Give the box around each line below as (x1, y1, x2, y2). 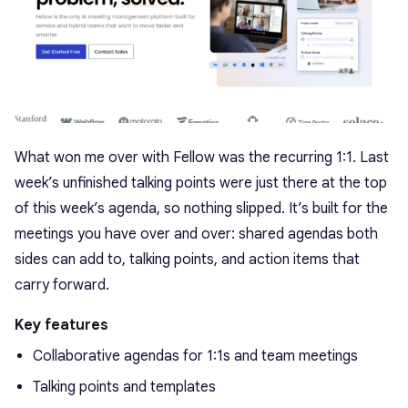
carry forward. (15, 276, 109, 295)
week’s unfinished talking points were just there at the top (15, 174, 387, 193)
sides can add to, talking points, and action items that (15, 250, 360, 270)
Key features (15, 316, 108, 335)
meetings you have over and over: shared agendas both (15, 225, 378, 244)
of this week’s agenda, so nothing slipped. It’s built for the (15, 199, 388, 219)
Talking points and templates (33, 378, 216, 397)
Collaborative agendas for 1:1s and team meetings (33, 347, 358, 366)
